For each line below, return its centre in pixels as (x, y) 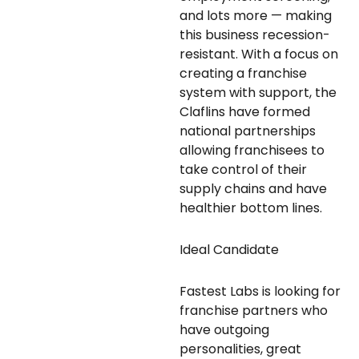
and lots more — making (256, 15)
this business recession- (255, 34)
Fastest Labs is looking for (260, 291)
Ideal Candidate (229, 249)
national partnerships (248, 131)
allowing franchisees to (252, 150)
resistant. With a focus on (259, 54)
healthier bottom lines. (251, 208)
